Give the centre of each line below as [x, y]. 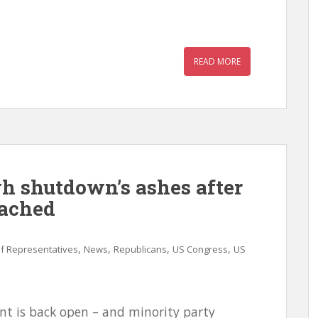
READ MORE [217, 61]
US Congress [200, 249]
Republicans [140, 249]
